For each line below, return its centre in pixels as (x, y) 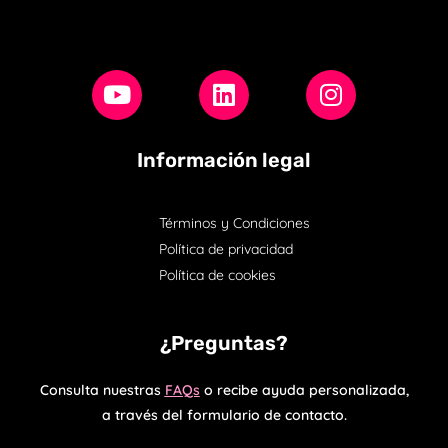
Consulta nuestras (102, 389)
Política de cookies (217, 274)
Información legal (224, 159)
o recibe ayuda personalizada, (304, 389)
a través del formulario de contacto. (224, 414)
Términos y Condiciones (234, 222)
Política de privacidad (225, 248)
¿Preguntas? (224, 342)
